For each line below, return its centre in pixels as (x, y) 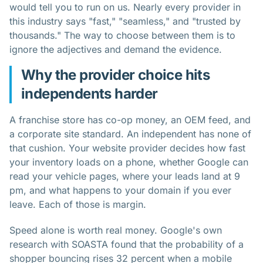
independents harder (90, 94)
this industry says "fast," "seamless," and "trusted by (125, 21)
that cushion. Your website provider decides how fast (127, 148)
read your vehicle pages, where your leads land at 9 (125, 176)
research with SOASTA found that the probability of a (127, 245)
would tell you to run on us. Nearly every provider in (125, 7)
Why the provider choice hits (116, 75)
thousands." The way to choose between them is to (122, 36)
